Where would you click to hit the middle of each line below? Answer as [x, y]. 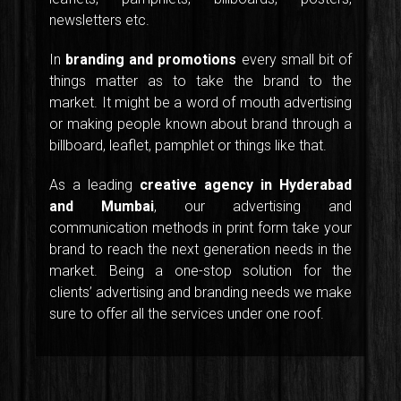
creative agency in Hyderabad [246, 185]
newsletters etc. [99, 21]
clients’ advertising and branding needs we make [200, 293]
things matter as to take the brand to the [200, 81]
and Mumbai [102, 207]
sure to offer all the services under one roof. [187, 314]
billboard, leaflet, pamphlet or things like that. [188, 146]
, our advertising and [253, 207]
